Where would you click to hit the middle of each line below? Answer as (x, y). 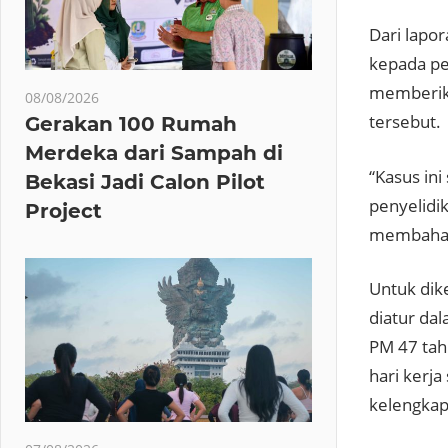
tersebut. (405, 122)
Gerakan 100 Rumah (131, 123)
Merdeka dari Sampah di (154, 152)
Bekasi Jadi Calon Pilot (145, 181)
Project (63, 210)
